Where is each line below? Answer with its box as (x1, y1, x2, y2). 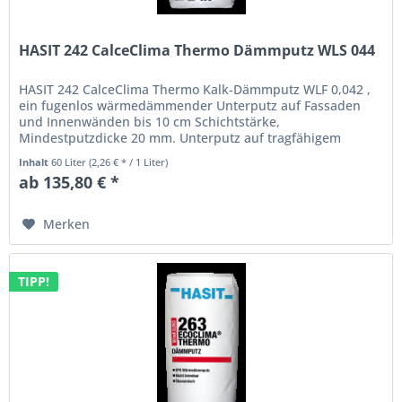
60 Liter (51, 155, 90, 170)
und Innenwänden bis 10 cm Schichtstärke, (19, 113, 281, 131)
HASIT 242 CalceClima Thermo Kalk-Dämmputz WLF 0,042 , (19, 81, 371, 99)
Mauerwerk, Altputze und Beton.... (19, 145, 227, 163)
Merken (43, 215, 91, 233)
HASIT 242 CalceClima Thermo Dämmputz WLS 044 (19, 40, 376, 61)
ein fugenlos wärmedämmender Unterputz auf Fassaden (19, 97, 362, 115)
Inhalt (19, 155, 52, 170)
